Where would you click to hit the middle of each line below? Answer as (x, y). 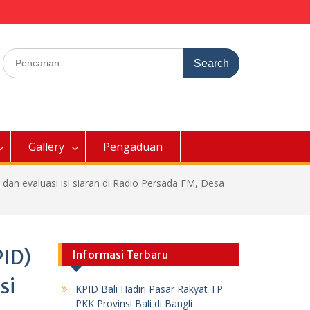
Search (17, 55)
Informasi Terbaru (120, 255)
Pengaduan (133, 147)
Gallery (46, 147)
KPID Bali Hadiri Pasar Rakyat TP (149, 289)
